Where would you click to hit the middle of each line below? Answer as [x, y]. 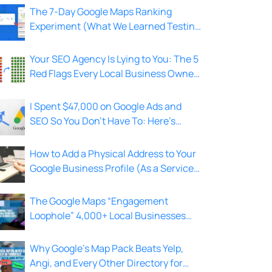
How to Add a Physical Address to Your [113, 154]
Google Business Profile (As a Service [112, 168]
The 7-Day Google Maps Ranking [101, 12]
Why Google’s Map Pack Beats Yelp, [107, 249]
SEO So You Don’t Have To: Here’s [103, 121]
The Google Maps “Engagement [99, 201]
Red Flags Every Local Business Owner [114, 74]
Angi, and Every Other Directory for [106, 263]
